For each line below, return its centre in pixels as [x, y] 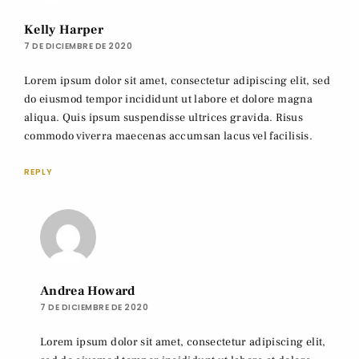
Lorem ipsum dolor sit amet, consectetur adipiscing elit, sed [177, 81]
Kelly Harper [64, 29]
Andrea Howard [88, 290]
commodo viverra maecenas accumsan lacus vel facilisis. [168, 136]
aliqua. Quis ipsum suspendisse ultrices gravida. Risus [163, 117]
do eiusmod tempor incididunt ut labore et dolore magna [168, 99]
